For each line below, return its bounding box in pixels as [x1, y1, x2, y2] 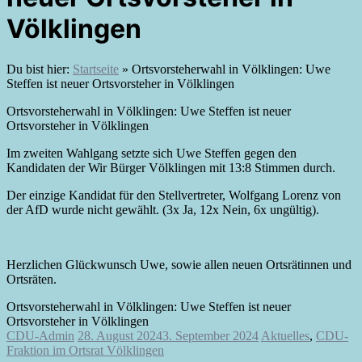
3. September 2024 [162, 328, 259, 343]
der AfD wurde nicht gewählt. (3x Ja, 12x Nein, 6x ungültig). [6, 202, 319, 217]
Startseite [73, 61, 119, 76]
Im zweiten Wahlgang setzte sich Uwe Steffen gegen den [6, 145, 297, 160]
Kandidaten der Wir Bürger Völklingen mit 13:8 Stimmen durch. [6, 160, 335, 175]
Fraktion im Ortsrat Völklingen [6, 343, 164, 357]
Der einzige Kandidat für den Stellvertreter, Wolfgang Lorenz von [6, 187, 341, 202]
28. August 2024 [78, 328, 162, 343]
